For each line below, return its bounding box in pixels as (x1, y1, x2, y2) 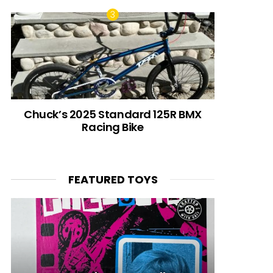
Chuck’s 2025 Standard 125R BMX (24, 106, 202, 122)
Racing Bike (82, 119, 144, 135)
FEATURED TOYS (68, 171, 158, 187)
